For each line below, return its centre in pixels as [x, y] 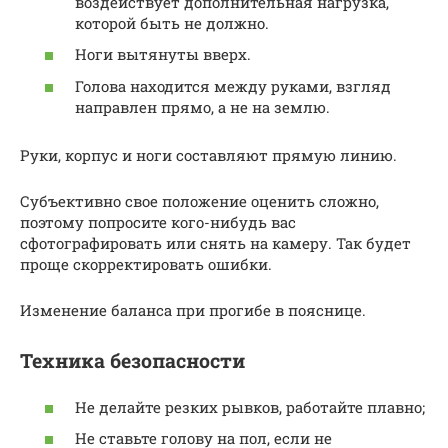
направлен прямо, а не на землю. [202, 106]
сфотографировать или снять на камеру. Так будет [215, 242]
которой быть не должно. [172, 22]
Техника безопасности [132, 360]
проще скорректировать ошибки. [146, 263]
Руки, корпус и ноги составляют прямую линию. [208, 154]
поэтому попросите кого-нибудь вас [158, 221]
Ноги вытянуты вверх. [163, 54]
